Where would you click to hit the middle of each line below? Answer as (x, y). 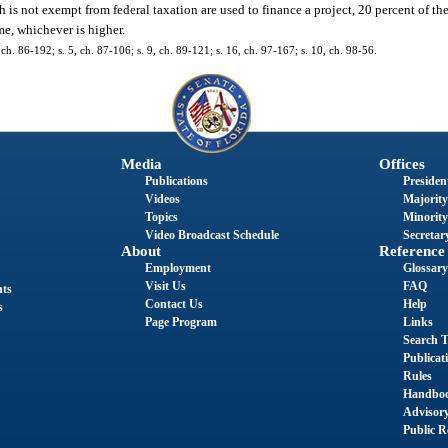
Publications (176, 180)
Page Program (180, 321)
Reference (411, 250)
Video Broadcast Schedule (211, 234)
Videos (162, 198)
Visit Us (165, 285)
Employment (177, 267)
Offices (401, 163)
